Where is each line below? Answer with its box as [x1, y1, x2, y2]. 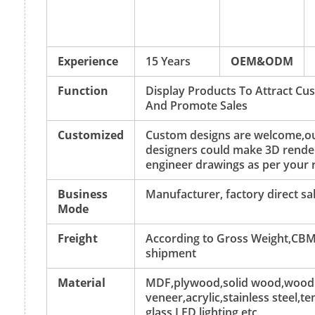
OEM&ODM [231, 53, 293, 69]
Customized [58, 127, 124, 143]
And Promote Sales [146, 97, 247, 113]
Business [58, 186, 108, 202]
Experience [58, 53, 118, 69]
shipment [146, 245, 196, 261]
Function [58, 82, 108, 98]
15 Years [146, 53, 191, 69]
